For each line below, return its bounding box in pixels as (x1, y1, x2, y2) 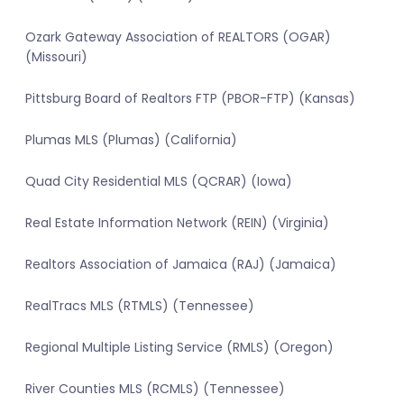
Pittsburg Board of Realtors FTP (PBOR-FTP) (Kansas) (25, 89, 355, 108)
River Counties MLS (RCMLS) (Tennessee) (25, 380, 285, 399)
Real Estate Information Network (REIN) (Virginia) (25, 214, 329, 233)
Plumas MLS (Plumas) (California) (25, 131, 237, 150)
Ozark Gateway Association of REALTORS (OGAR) (25, 28, 331, 47)
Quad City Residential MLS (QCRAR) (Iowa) (25, 172, 292, 191)
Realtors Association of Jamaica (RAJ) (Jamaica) (25, 255, 336, 274)
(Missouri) (25, 48, 87, 67)
